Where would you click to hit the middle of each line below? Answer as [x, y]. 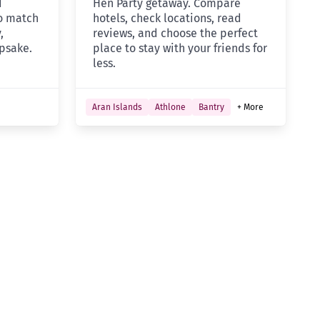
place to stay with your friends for [180, 49]
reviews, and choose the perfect [175, 34]
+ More [250, 107]
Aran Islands [117, 107]
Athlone [170, 107]
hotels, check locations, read [167, 19]
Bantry [211, 107]
